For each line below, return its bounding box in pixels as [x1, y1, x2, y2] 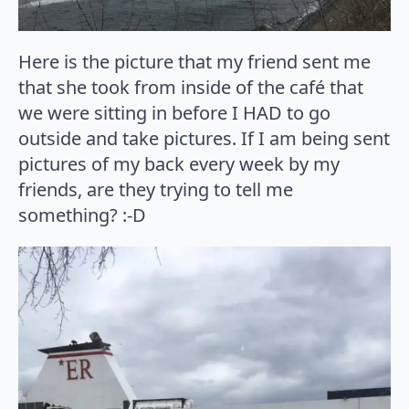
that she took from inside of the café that [18, 75, 363, 100]
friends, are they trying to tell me [18, 177, 293, 203]
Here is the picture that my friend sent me [18, 49, 371, 75]
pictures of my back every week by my [18, 152, 340, 177]
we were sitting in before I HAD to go [18, 100, 330, 126]
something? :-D [18, 203, 146, 228]
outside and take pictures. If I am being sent [18, 126, 390, 152]
